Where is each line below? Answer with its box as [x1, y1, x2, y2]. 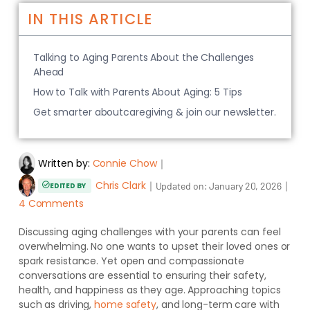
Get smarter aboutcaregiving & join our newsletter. [33, 105, 276, 119]
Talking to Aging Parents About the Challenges [33, 51, 255, 64]
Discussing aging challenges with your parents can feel [18, 225, 281, 239]
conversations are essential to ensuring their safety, [18, 268, 266, 282]
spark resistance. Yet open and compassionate [18, 254, 244, 268]
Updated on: [155, 179, 210, 192]
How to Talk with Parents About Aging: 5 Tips [33, 85, 242, 99]
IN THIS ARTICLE [27, 9, 153, 29]
